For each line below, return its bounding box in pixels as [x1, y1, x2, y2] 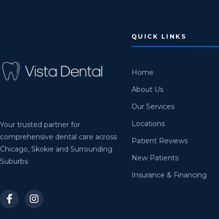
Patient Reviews [131, 136, 188, 145]
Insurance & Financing [131, 170, 207, 179]
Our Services [131, 102, 175, 111]
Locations [131, 119, 165, 128]
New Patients [131, 153, 178, 162]
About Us [131, 85, 163, 94]
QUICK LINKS [131, 32, 187, 40]
